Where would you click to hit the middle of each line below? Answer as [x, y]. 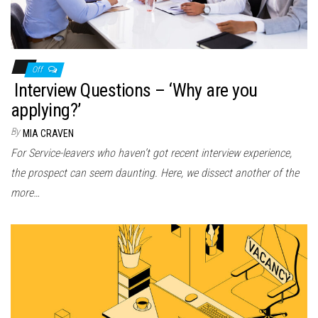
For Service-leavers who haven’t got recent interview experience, [151, 153]
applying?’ [46, 110]
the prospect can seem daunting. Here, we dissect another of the [155, 172]
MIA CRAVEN [48, 133]
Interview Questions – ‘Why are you [134, 90]
